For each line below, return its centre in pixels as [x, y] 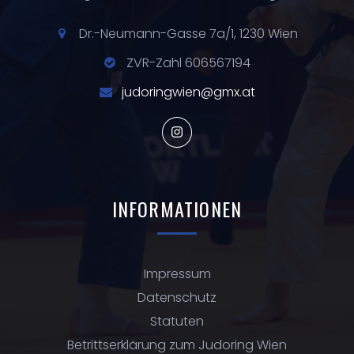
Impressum [177, 273]
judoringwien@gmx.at [188, 92]
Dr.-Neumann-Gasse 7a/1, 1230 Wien [188, 33]
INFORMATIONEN [177, 208]
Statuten [177, 321]
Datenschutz [177, 297]
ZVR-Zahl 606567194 [188, 62]
